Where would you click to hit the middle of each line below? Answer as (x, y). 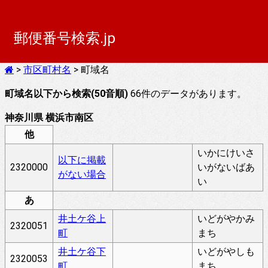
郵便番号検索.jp (65, 38)
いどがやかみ (226, 219)
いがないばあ (226, 167)
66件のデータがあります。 (187, 94)
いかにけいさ (226, 153)
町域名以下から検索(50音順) (66, 94)
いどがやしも (226, 252)
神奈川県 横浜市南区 (49, 118)
